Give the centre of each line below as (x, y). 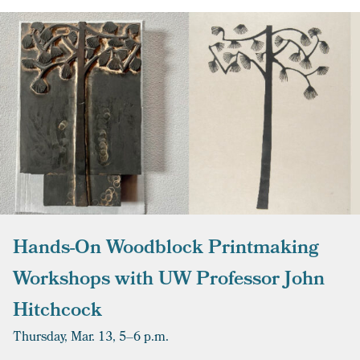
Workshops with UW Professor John (169, 281)
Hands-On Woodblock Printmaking (166, 250)
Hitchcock (57, 312)
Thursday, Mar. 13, (64, 338)
